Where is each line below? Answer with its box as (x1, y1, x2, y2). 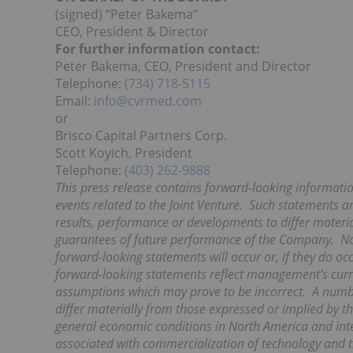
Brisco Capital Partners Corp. (55, 127, 227, 144)
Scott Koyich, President (55, 144, 192, 162)
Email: (55, 92, 94, 110)
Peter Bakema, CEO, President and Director (55, 58, 311, 75)
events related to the (55, 196, 166, 214)
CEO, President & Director (55, 23, 209, 40)
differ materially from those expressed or (55, 300, 279, 318)
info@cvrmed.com (94, 92, 202, 110)
